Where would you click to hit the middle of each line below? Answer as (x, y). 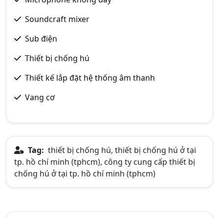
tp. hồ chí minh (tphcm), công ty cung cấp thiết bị (105, 162)
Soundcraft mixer (57, 19)
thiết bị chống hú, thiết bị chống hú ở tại (121, 150)
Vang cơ (40, 97)
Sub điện (41, 39)
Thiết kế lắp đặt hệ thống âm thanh (90, 78)
